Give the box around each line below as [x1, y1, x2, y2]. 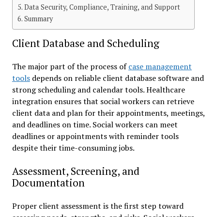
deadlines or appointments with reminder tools [12, 130, 179, 141]
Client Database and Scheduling [12, 36, 159, 50]
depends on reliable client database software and [30, 72, 204, 83]
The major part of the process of [12, 61, 128, 72]
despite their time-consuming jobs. [12, 142, 135, 153]
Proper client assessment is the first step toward [12, 200, 184, 211]
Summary [24, 14, 55, 23]
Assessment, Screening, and [12, 164, 139, 178]
